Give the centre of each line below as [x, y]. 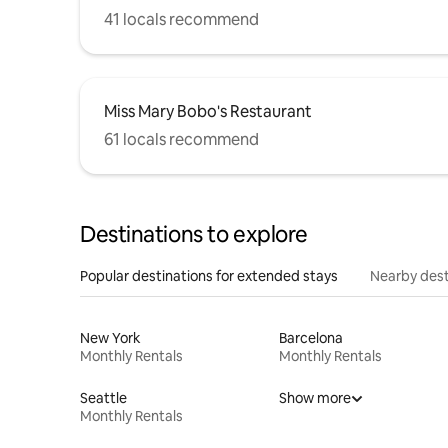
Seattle [103, 397]
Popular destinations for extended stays [209, 275]
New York [110, 337]
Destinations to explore [194, 234]
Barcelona [310, 337]
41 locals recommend [181, 19]
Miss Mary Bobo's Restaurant [208, 111]
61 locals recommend [181, 139]
